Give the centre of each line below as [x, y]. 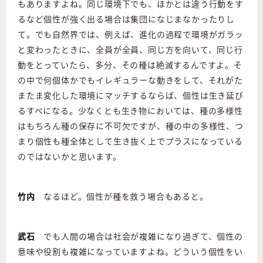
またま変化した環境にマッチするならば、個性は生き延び [131, 95]
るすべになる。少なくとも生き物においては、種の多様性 [130, 111]
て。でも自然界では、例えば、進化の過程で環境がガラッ [131, 34]
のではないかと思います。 [70, 156]
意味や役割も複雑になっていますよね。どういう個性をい [130, 252]
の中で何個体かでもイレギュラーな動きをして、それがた [130, 80]
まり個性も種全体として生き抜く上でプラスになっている [130, 141]
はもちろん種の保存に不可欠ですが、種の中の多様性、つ [131, 126]
